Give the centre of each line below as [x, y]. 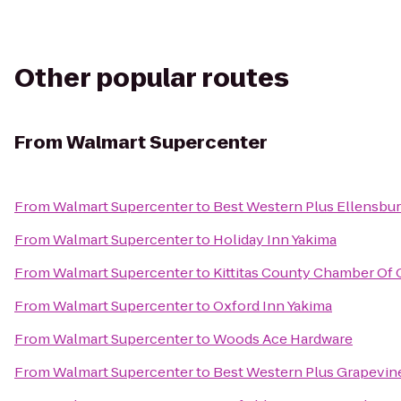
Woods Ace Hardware [283, 339]
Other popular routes [152, 78]
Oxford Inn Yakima [273, 306]
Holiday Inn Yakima [275, 239]
